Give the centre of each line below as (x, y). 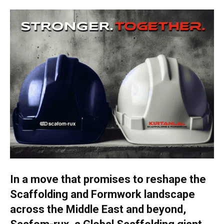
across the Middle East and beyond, (98, 209)
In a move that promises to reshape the (108, 179)
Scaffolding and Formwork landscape (102, 194)
